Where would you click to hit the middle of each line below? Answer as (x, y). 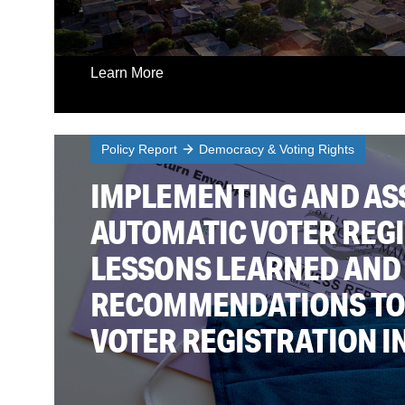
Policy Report (139, 149)
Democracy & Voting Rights (277, 149)
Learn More (127, 72)
